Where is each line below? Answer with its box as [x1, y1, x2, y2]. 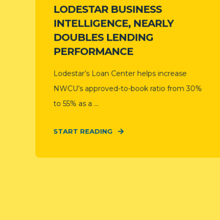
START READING [53, 127, 113, 136]
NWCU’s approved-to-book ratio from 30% [53, 84, 202, 93]
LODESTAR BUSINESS [53, 3, 162, 16]
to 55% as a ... [53, 99, 99, 109]
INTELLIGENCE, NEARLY [53, 17, 173, 29]
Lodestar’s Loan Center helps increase [53, 69, 187, 78]
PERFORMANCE [53, 45, 134, 57]
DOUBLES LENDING [53, 31, 153, 44]
